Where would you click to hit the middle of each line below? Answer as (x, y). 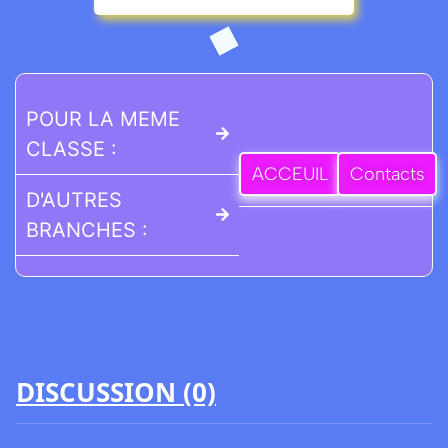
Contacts (386, 174)
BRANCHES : (87, 229)
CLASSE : (71, 148)
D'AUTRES (74, 199)
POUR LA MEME (103, 118)
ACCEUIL (290, 174)
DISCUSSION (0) (116, 391)
